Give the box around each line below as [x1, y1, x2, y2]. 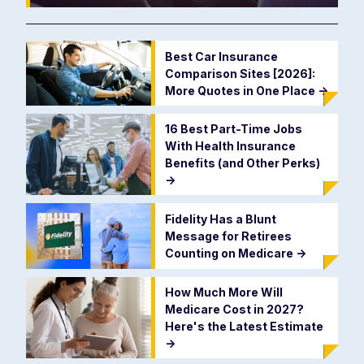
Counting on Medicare [164, 246, 296, 261]
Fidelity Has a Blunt [164, 212, 276, 227]
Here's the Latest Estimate [164, 318, 323, 333]
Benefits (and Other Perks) [164, 156, 320, 171]
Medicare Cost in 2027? [164, 301, 304, 316]
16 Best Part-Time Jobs [164, 122, 302, 136]
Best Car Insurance [164, 49, 278, 63]
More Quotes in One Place [164, 83, 318, 97]
